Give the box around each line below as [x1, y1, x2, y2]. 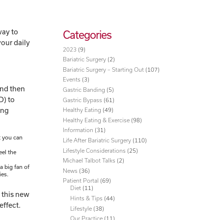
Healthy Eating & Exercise [63, 116, 130, 123]
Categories [63, 28, 112, 41]
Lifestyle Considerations [63, 147, 126, 154]
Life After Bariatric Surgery [63, 137, 132, 143]
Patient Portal [63, 177, 99, 184]
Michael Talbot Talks [63, 157, 116, 164]
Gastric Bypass [63, 96, 103, 103]
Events [63, 76, 81, 83]
